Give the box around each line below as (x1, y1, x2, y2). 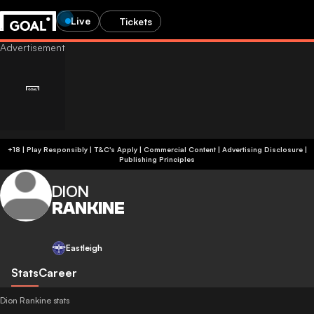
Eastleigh (66, 243, 102, 253)
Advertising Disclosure (221, 145, 303, 153)
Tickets (120, 15, 152, 27)
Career (39, 266, 77, 280)
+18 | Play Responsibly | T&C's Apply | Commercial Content (93, 145, 216, 153)
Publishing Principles (119, 155, 195, 163)
